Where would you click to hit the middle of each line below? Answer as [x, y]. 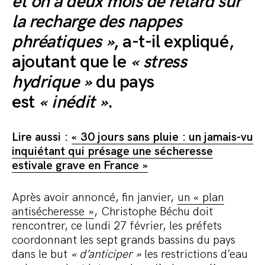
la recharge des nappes [97, 22]
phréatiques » [63, 42]
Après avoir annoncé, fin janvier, [95, 198]
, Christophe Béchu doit [153, 212]
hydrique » [52, 83]
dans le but [41, 255]
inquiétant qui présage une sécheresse [112, 152]
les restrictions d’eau [194, 255]
